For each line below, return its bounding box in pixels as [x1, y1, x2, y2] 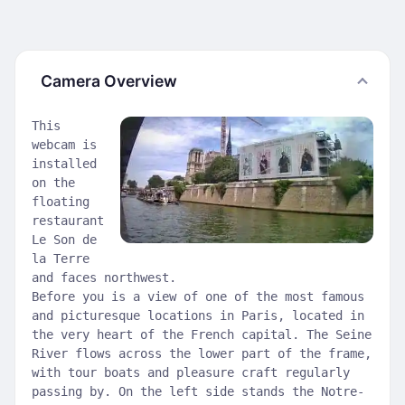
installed [32, 156, 97, 171]
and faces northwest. [32, 270, 176, 285]
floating [32, 194, 89, 209]
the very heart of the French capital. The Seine [32, 327, 372, 342]
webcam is [32, 137, 97, 152]
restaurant [32, 213, 104, 228]
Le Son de [32, 232, 97, 247]
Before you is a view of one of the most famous [32, 289, 364, 304]
